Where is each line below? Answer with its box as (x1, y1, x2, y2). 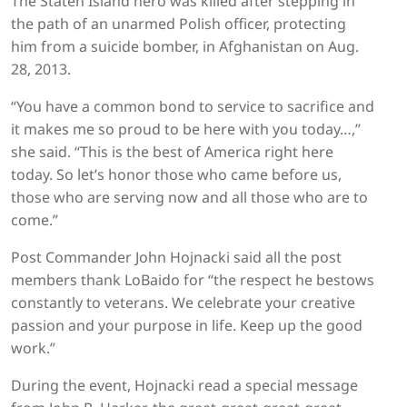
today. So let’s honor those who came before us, (11, 164, 342, 185)
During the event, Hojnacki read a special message (11, 375, 358, 396)
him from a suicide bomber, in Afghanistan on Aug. (11, 36, 359, 57)
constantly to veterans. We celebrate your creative (11, 293, 355, 313)
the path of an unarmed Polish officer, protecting (11, 14, 346, 35)
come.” (11, 210, 58, 231)
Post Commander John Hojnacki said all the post (11, 247, 342, 268)
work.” (11, 338, 55, 359)
